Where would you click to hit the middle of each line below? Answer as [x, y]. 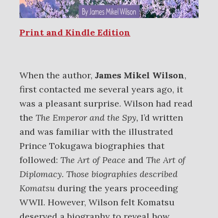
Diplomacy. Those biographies [78, 174]
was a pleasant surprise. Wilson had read [106, 103]
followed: [40, 160]
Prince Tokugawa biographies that [92, 146]
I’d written [162, 118]
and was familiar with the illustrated [96, 132]
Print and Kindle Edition [75, 32]
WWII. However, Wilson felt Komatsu [97, 202]
